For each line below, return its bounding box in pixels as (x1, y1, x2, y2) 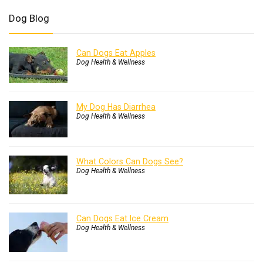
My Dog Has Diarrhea (76, 102, 156, 112)
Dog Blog (9, 12, 49, 24)
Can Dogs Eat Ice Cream (76, 214, 168, 223)
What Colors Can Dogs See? (76, 157, 183, 166)
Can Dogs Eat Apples (76, 48, 156, 58)
